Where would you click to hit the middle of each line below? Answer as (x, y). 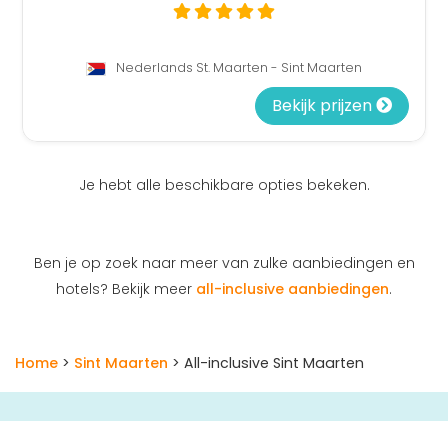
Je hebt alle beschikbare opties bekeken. (224, 185)
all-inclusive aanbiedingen (292, 289)
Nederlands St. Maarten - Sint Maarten (237, 68)
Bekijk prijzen (323, 106)
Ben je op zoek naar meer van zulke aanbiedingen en (224, 263)
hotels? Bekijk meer (126, 289)
